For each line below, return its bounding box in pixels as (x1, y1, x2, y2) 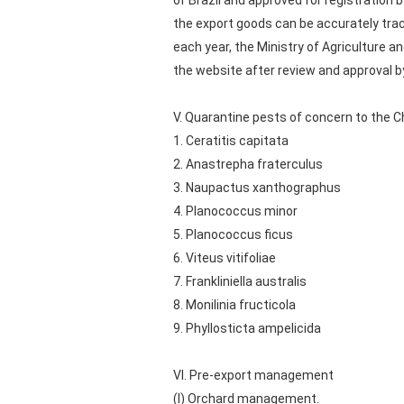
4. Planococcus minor (173, 204, 298, 218)
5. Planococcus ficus (173, 227, 293, 242)
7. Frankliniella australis (173, 274, 307, 289)
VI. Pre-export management (173, 368, 334, 382)
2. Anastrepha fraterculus (173, 157, 323, 171)
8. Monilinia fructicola (173, 298, 296, 312)
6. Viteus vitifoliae (173, 251, 276, 265)
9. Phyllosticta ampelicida (173, 321, 321, 335)
